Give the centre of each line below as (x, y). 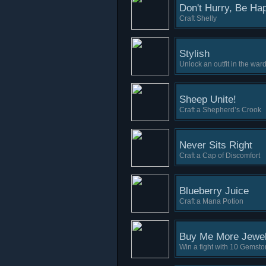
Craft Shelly (198, 18)
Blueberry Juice (214, 191)
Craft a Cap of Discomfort (220, 156)
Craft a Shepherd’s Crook (220, 110)
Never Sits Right (216, 145)
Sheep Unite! (208, 99)
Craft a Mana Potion (211, 201)
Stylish (194, 54)
